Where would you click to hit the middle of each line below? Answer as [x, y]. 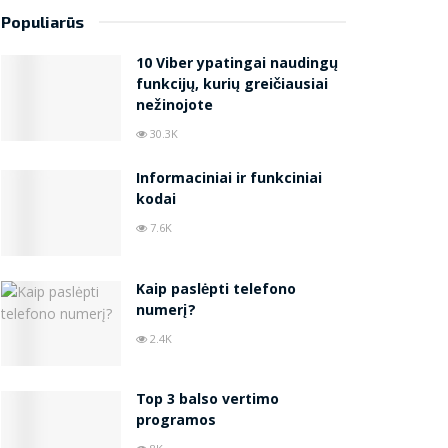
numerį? [166, 311]
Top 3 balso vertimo [207, 401]
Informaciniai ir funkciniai [229, 179]
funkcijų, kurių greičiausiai [232, 85]
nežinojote [174, 106]
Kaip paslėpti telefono [216, 290]
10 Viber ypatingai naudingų [237, 64]
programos [176, 422]
